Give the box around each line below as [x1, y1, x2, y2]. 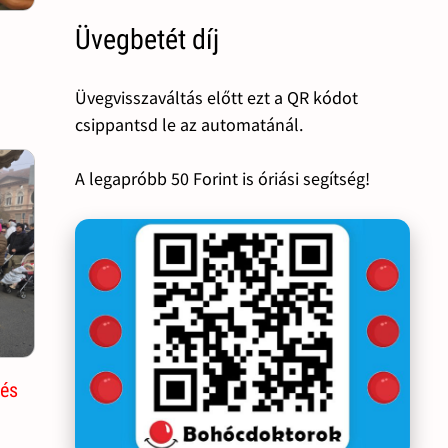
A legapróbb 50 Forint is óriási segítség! [74, 166, 370, 190]
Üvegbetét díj [74, 22, 219, 56]
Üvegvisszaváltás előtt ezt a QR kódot [74, 85, 358, 109]
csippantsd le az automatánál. [74, 112, 303, 136]
